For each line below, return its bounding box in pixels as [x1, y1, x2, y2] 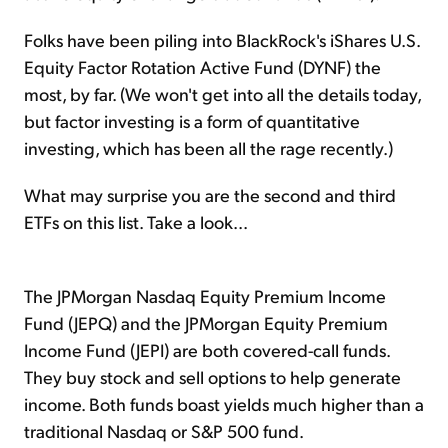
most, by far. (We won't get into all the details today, [24, 81, 421, 105]
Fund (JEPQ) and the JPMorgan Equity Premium [24, 310, 388, 334]
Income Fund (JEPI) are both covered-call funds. [24, 337, 390, 361]
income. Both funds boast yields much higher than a [24, 391, 424, 415]
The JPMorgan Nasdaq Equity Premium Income [24, 283, 386, 307]
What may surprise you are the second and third [24, 182, 396, 206]
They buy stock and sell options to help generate [24, 364, 401, 388]
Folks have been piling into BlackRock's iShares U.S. [24, 27, 420, 51]
